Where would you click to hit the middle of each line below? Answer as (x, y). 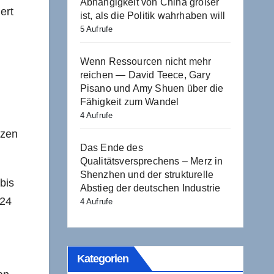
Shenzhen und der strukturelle (147, 174)
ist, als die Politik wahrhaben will (153, 15)
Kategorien (103, 258)
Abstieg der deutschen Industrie (150, 188)
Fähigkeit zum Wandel (129, 102)
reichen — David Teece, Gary (145, 75)
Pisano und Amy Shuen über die (152, 88)
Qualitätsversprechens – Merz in (151, 161)
